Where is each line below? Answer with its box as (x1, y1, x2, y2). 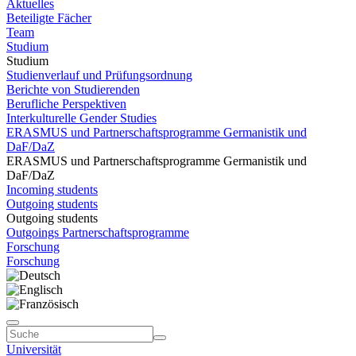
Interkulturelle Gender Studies (6, 111, 157, 125)
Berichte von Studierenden (6, 83, 140, 96)
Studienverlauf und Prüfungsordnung (6, 68, 192, 82)
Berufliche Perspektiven (6, 97, 126, 110)
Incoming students (6, 183, 98, 196)
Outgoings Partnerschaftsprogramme (6, 226, 189, 239)
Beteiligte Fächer (6, 11, 91, 25)
